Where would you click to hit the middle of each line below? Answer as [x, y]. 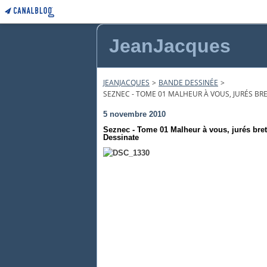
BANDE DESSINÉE [188, 83]
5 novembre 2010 [134, 114]
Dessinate [121, 137]
